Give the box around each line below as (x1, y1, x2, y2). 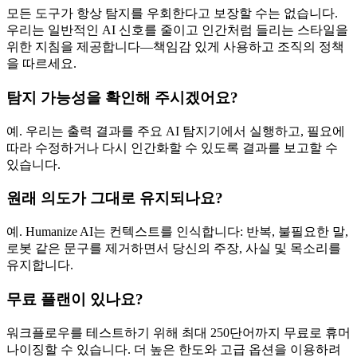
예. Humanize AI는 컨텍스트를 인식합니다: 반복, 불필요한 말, (6, 225, 348, 239)
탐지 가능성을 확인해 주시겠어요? (6, 88, 238, 106)
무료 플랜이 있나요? (6, 290, 143, 308)
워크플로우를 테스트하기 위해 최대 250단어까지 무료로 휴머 (6, 325, 351, 339)
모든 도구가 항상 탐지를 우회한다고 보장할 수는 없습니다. (6, 6, 338, 21)
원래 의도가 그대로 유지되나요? (6, 190, 223, 207)
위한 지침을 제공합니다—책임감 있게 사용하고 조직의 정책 (6, 40, 344, 54)
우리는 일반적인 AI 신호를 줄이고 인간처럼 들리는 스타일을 (6, 23, 348, 37)
